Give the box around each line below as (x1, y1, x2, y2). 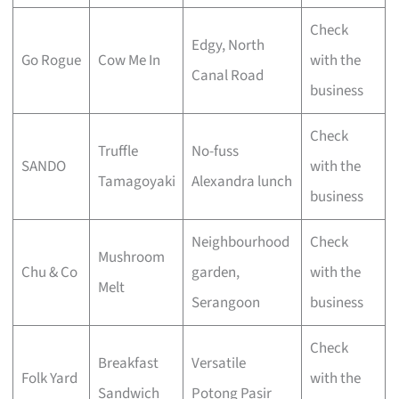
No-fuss (191, 140, 239, 162)
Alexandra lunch (191, 170, 292, 192)
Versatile (191, 352, 246, 374)
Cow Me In (97, 49, 160, 71)
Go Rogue (20, 49, 81, 71)
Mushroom (97, 246, 165, 268)
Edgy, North (191, 34, 265, 56)
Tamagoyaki (97, 170, 175, 192)
